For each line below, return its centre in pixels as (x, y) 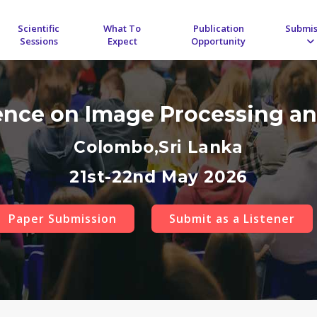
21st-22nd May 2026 (158, 177)
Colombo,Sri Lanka (158, 148)
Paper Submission (62, 219)
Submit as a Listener (232, 219)
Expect (122, 41)
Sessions (39, 41)
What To (122, 28)
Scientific (39, 28)
